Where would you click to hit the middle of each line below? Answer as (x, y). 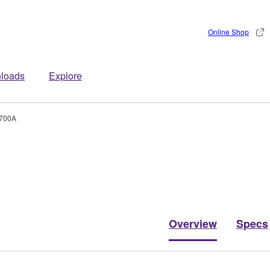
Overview (193, 223)
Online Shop (228, 32)
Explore (65, 76)
